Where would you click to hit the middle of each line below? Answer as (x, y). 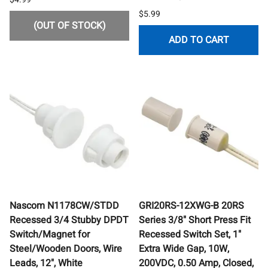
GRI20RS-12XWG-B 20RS (191, 205)
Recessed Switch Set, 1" (190, 234)
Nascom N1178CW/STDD (64, 205)
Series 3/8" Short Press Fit (195, 220)
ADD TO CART (199, 40)
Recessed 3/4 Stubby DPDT (69, 220)
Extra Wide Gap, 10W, (184, 249)
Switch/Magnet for (50, 234)
